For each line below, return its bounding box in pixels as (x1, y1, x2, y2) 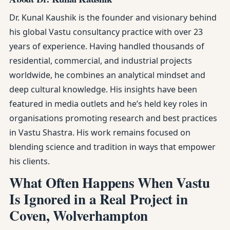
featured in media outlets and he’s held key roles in (9, 98, 207, 109)
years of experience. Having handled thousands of (9, 41, 204, 52)
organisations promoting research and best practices (9, 112, 217, 124)
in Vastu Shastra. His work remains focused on (9, 127, 190, 138)
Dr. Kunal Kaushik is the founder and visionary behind (9, 12, 217, 23)
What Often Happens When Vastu (9, 172, 210, 193)
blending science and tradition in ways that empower (9, 141, 216, 152)
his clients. (9, 156, 50, 167)
